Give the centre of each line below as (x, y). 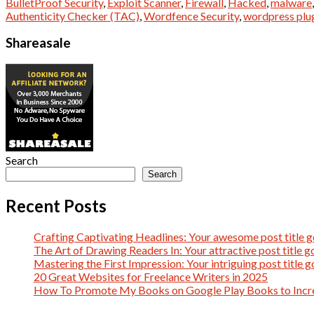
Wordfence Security (191, 15)
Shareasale (38, 43)
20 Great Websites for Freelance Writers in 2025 (151, 276)
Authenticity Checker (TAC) (73, 15)
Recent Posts (56, 205)
